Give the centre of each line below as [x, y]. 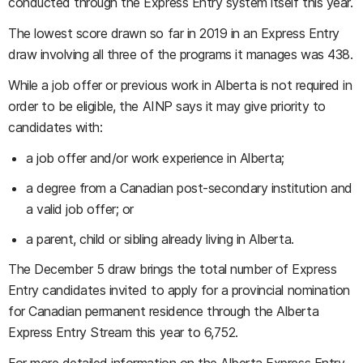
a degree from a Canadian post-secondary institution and [189, 188]
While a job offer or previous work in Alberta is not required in [180, 85]
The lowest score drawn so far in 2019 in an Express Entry [174, 33]
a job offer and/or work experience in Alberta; [155, 158]
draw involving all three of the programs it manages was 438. [181, 54]
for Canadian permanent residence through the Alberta [164, 311]
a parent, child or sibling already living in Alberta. [160, 239]
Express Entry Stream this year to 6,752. [123, 332]
